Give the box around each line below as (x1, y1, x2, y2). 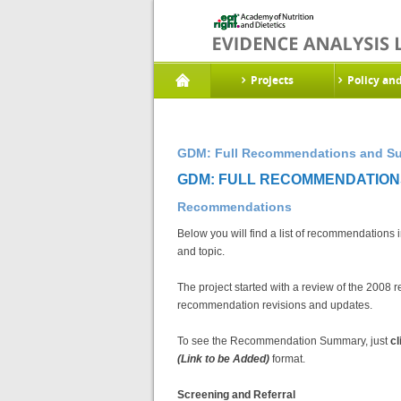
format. (269, 353, 305, 365)
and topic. (177, 245, 225, 258)
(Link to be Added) (177, 353, 269, 365)
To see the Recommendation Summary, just (177, 335, 390, 347)
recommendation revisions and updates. (177, 299, 372, 311)
